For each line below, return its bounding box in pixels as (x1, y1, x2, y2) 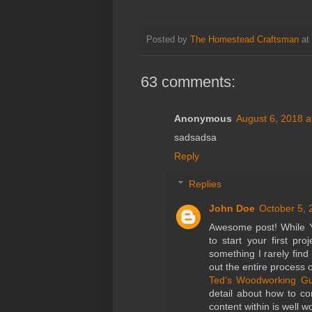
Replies (189, 178, 222, 190)
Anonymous (174, 112, 232, 124)
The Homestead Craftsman (190, 35, 299, 45)
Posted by (146, 35, 190, 45)
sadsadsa (174, 131, 217, 143)
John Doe (209, 203, 255, 214)
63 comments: (141, 72, 235, 91)
